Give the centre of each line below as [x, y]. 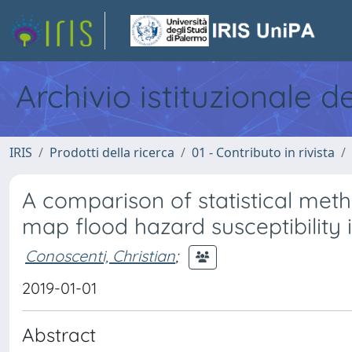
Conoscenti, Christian [100, 255]
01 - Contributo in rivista [263, 152]
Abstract [59, 335]
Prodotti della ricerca [112, 152]
